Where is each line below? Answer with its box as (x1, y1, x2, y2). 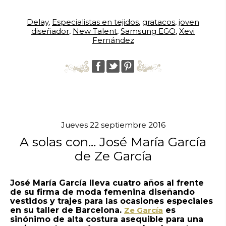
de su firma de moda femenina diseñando (10, 187, 195, 197)
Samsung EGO (121, 26, 176, 36)
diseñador (31, 26, 69, 36)
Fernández (92, 35, 134, 45)
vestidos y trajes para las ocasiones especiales (10, 196, 213, 206)
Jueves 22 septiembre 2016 (61, 120, 165, 130)
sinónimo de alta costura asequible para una (10, 214, 203, 224)
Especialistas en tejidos (52, 17, 139, 27)
